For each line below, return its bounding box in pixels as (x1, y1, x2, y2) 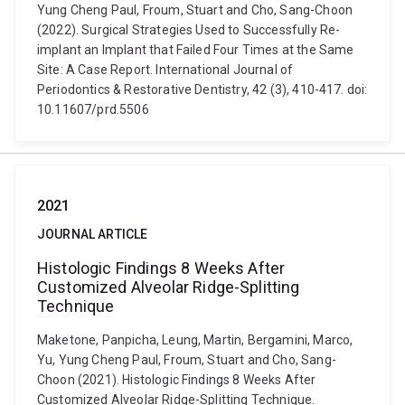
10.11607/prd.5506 (37, 102, 149, 117)
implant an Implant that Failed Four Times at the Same (37, 42, 354, 57)
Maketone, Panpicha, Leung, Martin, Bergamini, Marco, (37, 333, 353, 347)
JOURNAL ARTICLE (37, 227, 148, 241)
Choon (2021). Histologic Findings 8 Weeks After (37, 372, 316, 387)
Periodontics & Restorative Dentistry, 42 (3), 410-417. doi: (37, 82, 368, 97)
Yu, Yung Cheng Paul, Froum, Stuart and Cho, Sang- (37, 353, 336, 367)
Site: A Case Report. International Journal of (37, 62, 294, 77)
